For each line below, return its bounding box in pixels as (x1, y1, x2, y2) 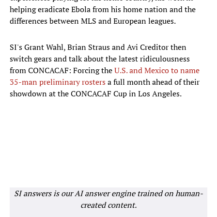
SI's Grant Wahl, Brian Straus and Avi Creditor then (10, 42, 186, 53)
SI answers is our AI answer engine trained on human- (14, 188, 203, 199)
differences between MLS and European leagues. (10, 15, 176, 27)
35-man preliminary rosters (10, 77, 106, 88)
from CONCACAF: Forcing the (10, 65, 114, 76)
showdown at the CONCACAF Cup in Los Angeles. (10, 88, 182, 99)
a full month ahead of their (106, 77, 200, 88)
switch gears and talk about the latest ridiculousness (10, 53, 190, 64)
